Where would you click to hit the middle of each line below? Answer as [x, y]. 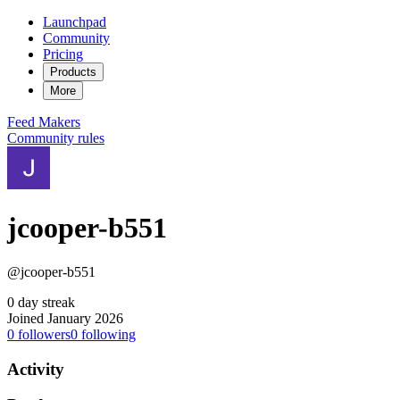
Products [73, 72]
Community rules [56, 138]
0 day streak [41, 302]
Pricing [63, 54]
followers [42, 334]
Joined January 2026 [65, 318]
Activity [36, 369]
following [107, 334]
